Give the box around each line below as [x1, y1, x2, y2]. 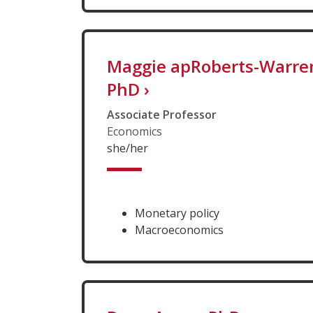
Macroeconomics [135, 221, 224, 238]
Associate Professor [107, 106, 217, 122]
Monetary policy [135, 205, 219, 221]
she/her [107, 140, 148, 156]
